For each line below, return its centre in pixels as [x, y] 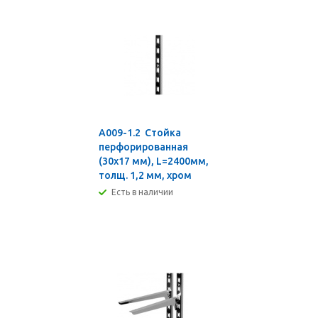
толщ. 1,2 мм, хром [145, 175]
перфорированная [143, 147]
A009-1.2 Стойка [140, 133]
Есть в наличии [142, 192]
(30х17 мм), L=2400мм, [154, 161]
